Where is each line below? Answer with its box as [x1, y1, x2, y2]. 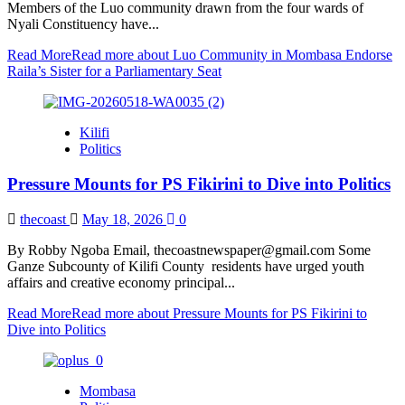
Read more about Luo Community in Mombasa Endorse [71, 47, 392, 63]
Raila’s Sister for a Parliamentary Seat [7, 63, 221, 80]
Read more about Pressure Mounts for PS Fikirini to [71, 305, 367, 321]
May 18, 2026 [82, 211, 166, 227]
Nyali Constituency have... [7, 16, 159, 33]
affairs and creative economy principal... [7, 274, 235, 290]
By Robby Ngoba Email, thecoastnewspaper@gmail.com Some [7, 241, 371, 258]
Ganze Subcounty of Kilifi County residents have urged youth [7, 258, 364, 274]
